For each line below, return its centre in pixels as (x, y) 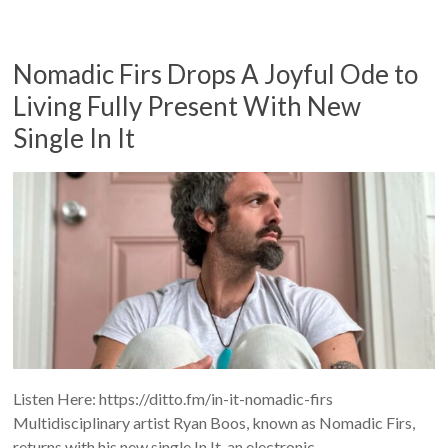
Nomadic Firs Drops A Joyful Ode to (216, 73)
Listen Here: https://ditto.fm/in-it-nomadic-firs (173, 398)
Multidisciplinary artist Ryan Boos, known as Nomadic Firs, (214, 422)
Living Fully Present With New (187, 105)
